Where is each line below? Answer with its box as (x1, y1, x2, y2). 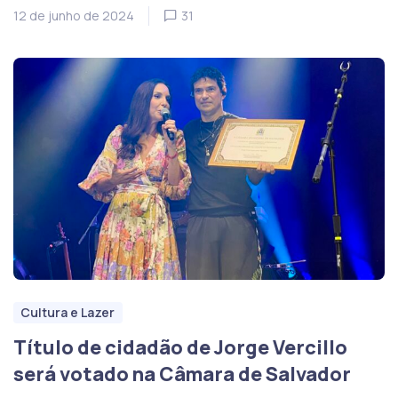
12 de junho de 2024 (13, 7, 134, 25)
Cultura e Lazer (20, 303, 115, 321)
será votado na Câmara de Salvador (13, 360, 351, 387)
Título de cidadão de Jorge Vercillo (13, 333, 347, 361)
